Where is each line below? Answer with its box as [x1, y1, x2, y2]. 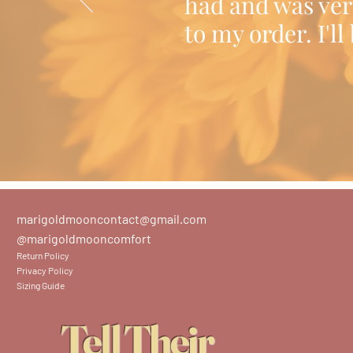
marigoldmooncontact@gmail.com [17, 211, 206, 226]
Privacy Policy [17, 265, 73, 276]
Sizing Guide [17, 280, 65, 291]
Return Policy [17, 250, 69, 261]
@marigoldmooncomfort [17, 231, 151, 246]
